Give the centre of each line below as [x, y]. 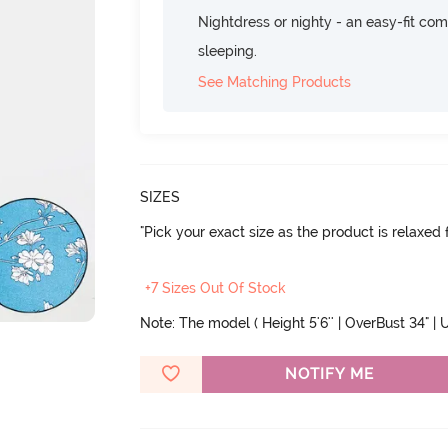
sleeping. [228, 50]
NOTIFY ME [329, 373]
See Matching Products [275, 81]
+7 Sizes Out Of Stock [216, 287]
